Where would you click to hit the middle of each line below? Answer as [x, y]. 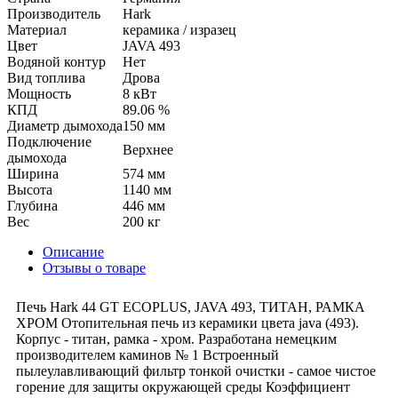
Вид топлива [46, 77]
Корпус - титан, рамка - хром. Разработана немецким [176, 338]
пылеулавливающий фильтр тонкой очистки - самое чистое [196, 370]
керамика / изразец [179, 29]
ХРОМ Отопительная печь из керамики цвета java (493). [187, 322]
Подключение [49, 141]
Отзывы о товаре [94, 267]
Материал [37, 29]
